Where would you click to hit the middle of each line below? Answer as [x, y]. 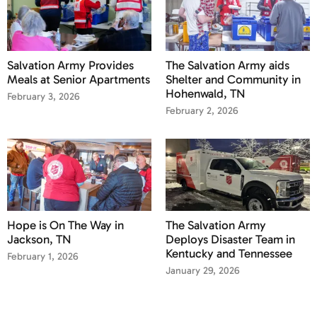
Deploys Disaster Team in [230, 240]
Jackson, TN [39, 240]
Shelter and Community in [233, 80]
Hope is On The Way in [65, 225]
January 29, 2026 [203, 271]
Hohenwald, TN [206, 94]
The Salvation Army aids [227, 65]
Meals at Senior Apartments [79, 80]
